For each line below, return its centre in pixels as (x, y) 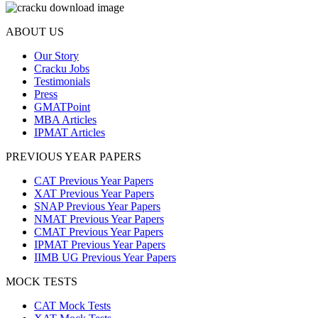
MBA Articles (65, 120)
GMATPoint (62, 107)
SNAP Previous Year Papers (97, 207)
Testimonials (62, 82)
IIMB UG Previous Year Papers (105, 258)
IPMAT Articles (70, 133)
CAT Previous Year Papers (94, 181)
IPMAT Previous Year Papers (100, 245)
